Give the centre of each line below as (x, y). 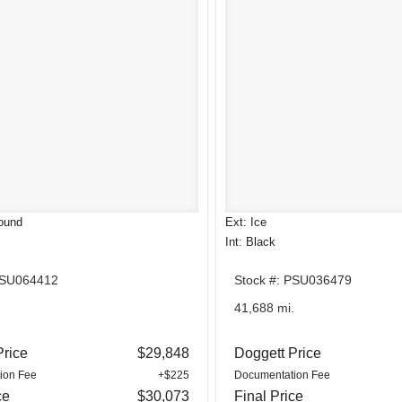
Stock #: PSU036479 (293, 280)
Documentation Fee (283, 375)
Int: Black (251, 241)
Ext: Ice (246, 222)
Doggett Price (278, 353)
